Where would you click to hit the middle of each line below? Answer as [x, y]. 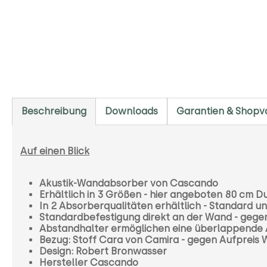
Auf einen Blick [55, 151]
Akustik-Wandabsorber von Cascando [129, 183]
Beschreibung [54, 111]
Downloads [131, 111]
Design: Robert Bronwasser [103, 251]
